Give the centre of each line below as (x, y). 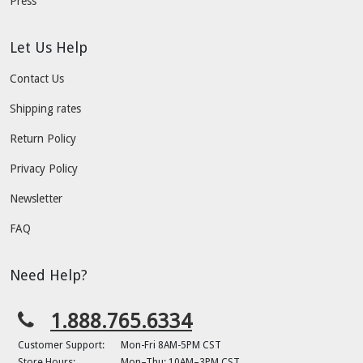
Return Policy (43, 139)
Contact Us (37, 79)
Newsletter (36, 199)
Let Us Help (49, 47)
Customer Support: (61, 345)
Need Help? (49, 275)
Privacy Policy (44, 169)
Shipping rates (45, 109)
